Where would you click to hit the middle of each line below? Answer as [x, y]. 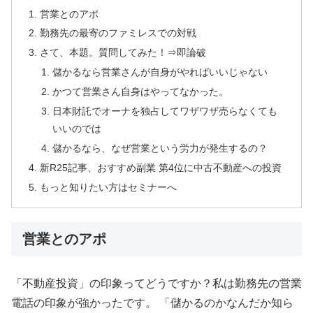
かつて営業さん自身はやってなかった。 [140, 92]
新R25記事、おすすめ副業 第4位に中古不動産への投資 [161, 167]
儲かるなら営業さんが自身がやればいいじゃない [160, 72]
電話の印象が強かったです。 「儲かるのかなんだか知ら [152, 303]
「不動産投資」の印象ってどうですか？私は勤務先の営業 [156, 284]
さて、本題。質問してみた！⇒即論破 [123, 53]
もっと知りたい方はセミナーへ [109, 187]
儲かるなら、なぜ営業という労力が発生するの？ [160, 148]
